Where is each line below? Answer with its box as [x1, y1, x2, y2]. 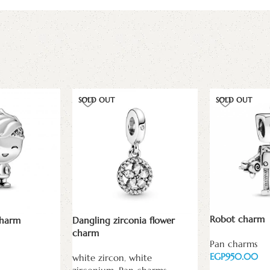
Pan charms [210, 238, 257, 250]
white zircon [72, 251, 124, 263]
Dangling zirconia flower [72, 214, 175, 226]
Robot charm [210, 213, 265, 225]
